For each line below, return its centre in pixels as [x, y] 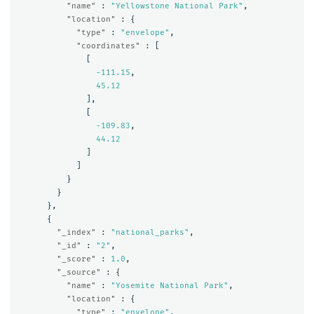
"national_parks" [150, 232]
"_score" [76, 259]
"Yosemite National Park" [169, 285]
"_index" [76, 232]
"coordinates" [108, 46]
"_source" [78, 272]
